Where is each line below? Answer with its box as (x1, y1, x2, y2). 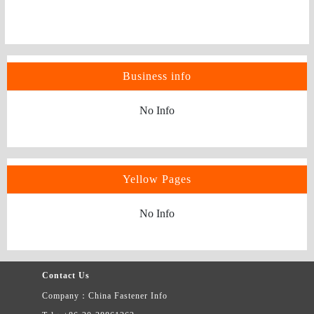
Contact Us (42, 271, 90, 281)
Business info (123, 70, 191, 83)
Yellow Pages (123, 173, 191, 186)
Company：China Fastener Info (42, 291, 168, 301)
